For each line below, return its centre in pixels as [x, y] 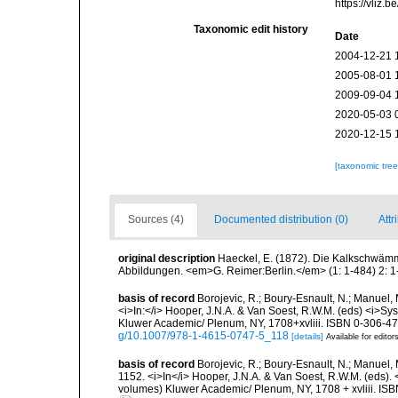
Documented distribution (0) [281, 220]
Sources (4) [156, 220]
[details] [307, 337]
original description [167, 259]
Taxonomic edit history [251, 30]
